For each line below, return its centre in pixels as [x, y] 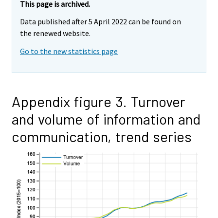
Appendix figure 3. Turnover [99, 101]
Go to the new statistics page [69, 51]
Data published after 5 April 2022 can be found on [100, 22]
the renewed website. [55, 33]
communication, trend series [102, 136]
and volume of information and [106, 119]
